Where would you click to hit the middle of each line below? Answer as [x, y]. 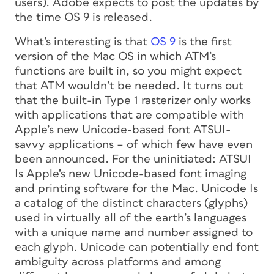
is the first [204, 42]
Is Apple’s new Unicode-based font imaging [131, 174]
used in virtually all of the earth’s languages [131, 218]
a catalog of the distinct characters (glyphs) [131, 203]
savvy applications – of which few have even [134, 144]
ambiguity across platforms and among [118, 262]
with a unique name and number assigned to [134, 232]
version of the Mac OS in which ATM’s [115, 56]
